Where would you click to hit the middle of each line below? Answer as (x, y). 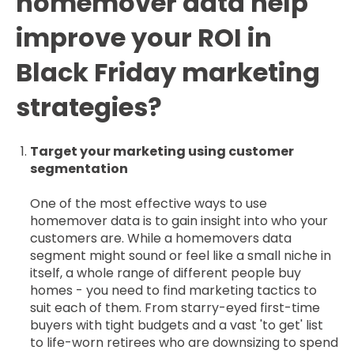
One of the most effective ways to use (148, 204)
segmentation (79, 168)
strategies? (89, 107)
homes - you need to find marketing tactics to (173, 291)
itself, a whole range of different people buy (165, 273)
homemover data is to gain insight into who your (179, 221)
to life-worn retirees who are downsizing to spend (184, 343)
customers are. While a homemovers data (160, 239)
